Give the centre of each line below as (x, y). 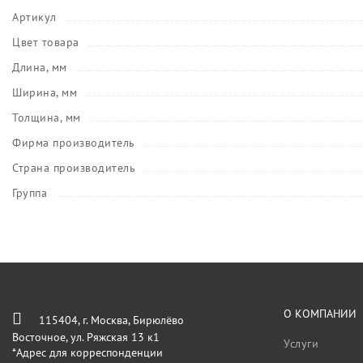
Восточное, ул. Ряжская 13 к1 (86, 337)
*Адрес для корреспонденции (88, 353)
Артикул (34, 17)
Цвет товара (46, 43)
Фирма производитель (74, 143)
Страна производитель (74, 168)
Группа (30, 193)
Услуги (301, 344)
